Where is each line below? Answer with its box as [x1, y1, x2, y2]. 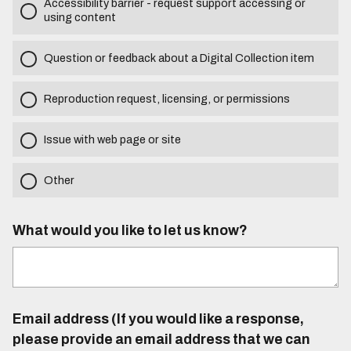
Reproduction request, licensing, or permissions [43, 92, 290, 105]
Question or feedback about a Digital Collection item [43, 51, 314, 64]
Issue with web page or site [43, 132, 181, 146]
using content [43, 10, 116, 24]
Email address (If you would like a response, [12, 312, 304, 327]
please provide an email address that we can [12, 332, 310, 348]
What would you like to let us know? [12, 223, 248, 239]
